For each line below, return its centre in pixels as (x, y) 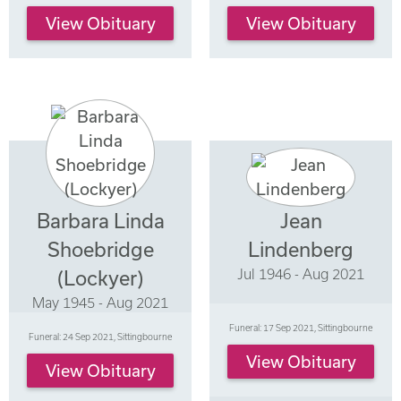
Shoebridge (100, 249)
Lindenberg (301, 249)
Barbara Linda (100, 220)
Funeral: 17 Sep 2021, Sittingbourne (301, 327)
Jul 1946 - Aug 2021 (301, 273)
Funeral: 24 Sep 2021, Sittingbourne (100, 336)
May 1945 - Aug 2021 (100, 302)
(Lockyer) (100, 277)
